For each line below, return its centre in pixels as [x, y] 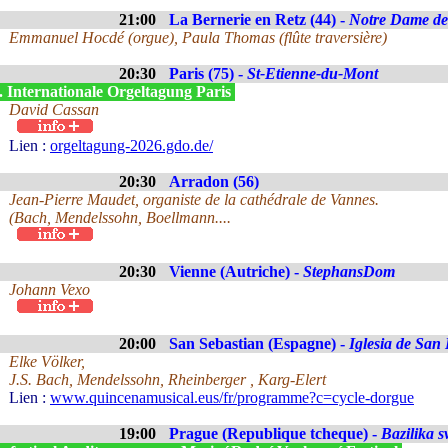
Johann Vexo [49, 289]
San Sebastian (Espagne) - [259, 343]
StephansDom [349, 271]
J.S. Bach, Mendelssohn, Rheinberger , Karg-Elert [167, 379]
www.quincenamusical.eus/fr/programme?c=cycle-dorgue [232, 397]
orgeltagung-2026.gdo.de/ [131, 145]
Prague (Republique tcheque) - [275, 433]
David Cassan [54, 109]
